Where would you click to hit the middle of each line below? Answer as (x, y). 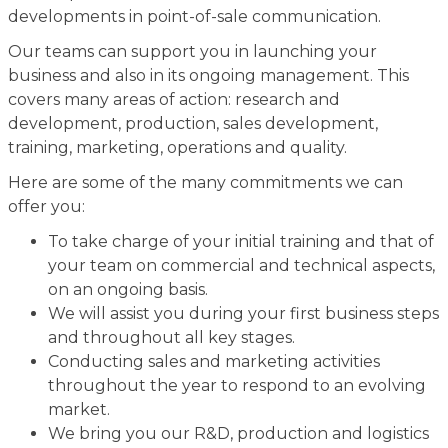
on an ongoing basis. (127, 289)
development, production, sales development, (192, 123)
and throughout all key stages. (171, 337)
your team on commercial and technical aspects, (241, 265)
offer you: (46, 206)
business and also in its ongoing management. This (208, 75)
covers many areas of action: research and (173, 99)
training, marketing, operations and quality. (177, 147)
